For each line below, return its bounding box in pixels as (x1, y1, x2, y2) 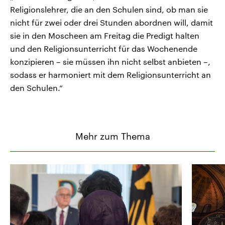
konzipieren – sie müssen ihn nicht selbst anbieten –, (10, 57, 210, 67)
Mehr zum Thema (75, 131, 150, 142)
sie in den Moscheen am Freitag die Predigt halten (10, 31, 199, 41)
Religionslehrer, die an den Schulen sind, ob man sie (10, 5, 208, 15)
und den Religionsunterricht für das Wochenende (10, 44, 197, 54)
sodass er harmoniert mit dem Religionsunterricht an (10, 70, 211, 80)
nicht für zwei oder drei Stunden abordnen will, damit (10, 18, 213, 28)
